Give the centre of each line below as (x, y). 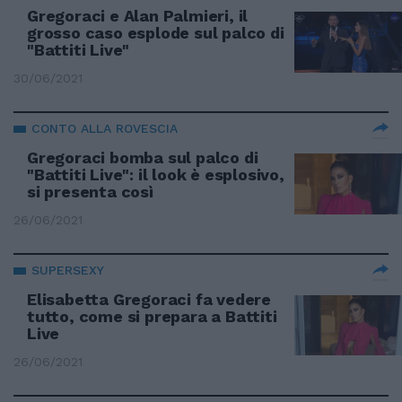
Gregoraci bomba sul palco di (143, 157)
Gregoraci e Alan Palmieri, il (138, 16)
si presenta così (90, 192)
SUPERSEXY (68, 270)
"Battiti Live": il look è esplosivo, (156, 175)
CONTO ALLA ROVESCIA (105, 128)
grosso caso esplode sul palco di (156, 33)
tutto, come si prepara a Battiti (152, 316)
